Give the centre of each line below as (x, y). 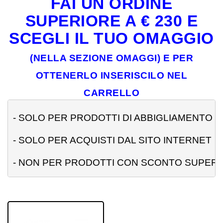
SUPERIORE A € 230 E (111, 21)
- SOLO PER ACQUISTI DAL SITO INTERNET (112, 140)
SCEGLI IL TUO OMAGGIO (111, 38)
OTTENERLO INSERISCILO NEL (111, 75)
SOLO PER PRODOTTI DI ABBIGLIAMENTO (115, 118)
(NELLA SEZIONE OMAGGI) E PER (111, 58)
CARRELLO (111, 93)
